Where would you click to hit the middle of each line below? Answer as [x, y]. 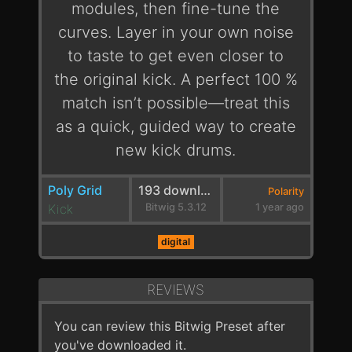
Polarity [286, 191]
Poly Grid [75, 190]
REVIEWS [176, 290]
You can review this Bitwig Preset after [169, 326]
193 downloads [206, 190]
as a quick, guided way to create [176, 126]
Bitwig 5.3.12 [176, 207]
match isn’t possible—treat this [176, 103]
